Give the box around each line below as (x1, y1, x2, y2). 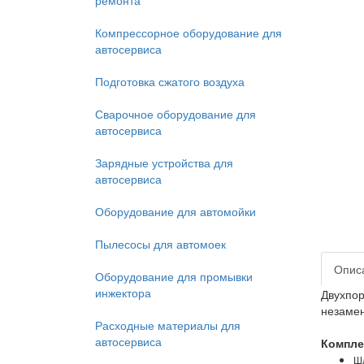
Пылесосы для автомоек (95, 236, 226, 252)
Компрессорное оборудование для (95, 24, 282, 41)
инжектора (95, 284, 151, 301)
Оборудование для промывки (95, 268, 253, 284)
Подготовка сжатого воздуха (95, 73, 245, 89)
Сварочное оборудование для (95, 106, 256, 122)
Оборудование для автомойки (95, 203, 256, 219)
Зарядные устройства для (95, 154, 233, 171)
